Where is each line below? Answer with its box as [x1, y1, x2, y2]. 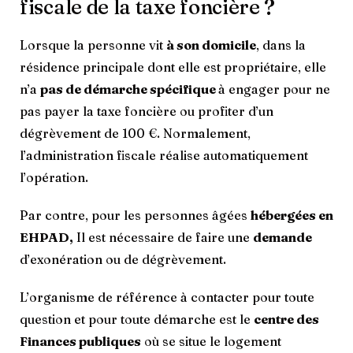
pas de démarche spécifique [40, 80, 218, 97]
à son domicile [166, 36, 256, 53]
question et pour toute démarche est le [20, 310, 254, 327]
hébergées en [251, 206, 333, 223]
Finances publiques [20, 333, 141, 349]
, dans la [256, 36, 306, 53]
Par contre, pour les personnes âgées [20, 206, 251, 223]
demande [253, 229, 312, 245]
